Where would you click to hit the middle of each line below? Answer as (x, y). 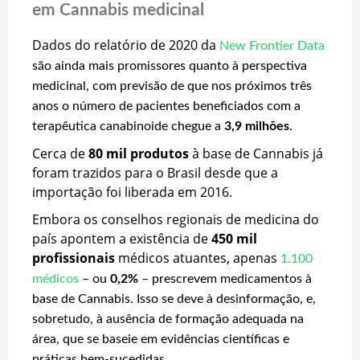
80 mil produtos (139, 153)
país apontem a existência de (122, 238)
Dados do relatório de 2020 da (124, 45)
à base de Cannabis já (256, 153)
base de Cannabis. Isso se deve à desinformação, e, (174, 299)
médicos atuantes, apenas (196, 258)
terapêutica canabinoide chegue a (128, 126)
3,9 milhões (257, 126)
